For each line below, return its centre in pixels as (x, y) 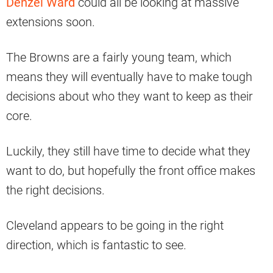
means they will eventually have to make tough (129, 77)
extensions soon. (51, 22)
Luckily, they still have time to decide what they (128, 151)
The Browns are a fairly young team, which (119, 58)
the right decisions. (55, 190)
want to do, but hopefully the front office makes (131, 171)
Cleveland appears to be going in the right (115, 226)
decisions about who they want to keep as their (129, 97)
